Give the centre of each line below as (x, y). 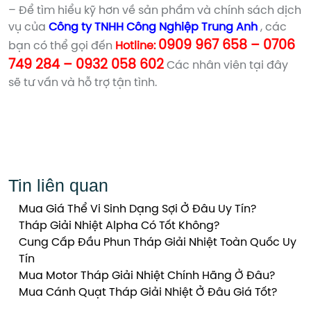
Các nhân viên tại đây (226, 66)
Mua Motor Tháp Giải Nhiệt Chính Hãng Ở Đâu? (147, 276)
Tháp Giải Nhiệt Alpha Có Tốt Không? (119, 226)
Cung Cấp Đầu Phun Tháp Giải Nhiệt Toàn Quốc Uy (158, 243)
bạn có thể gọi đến (62, 46)
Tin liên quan (58, 185)
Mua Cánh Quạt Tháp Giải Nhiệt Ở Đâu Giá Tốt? (148, 293)
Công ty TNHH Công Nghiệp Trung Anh (153, 27)
